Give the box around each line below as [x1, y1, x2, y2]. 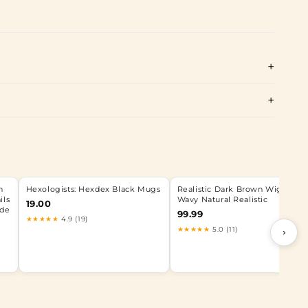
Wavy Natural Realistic [177, 195, 268, 204]
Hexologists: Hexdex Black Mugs [25, 184, 161, 194]
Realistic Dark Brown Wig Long [177, 184, 306, 194]
